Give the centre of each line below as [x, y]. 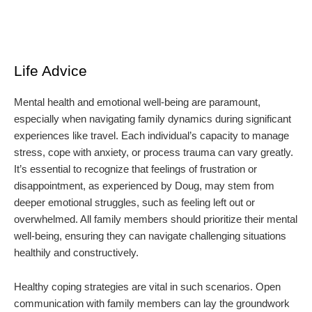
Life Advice [50, 71]
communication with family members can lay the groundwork [152, 304]
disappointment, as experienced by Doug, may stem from [144, 186]
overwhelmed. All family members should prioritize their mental [156, 219]
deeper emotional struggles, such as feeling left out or [134, 203]
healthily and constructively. [76, 253]
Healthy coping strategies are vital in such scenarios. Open [147, 287]
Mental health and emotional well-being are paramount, [137, 102]
